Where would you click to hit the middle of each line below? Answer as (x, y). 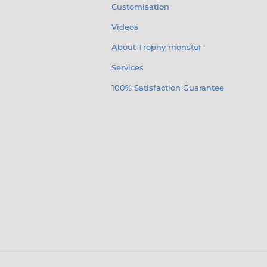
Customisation (140, 6)
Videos (125, 27)
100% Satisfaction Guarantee (168, 87)
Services (128, 67)
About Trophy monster (156, 47)
